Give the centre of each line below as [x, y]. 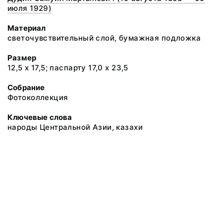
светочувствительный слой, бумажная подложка [104, 38]
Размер [22, 58]
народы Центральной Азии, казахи [75, 127]
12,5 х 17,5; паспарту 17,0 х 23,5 [68, 68]
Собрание [26, 87]
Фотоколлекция [38, 97]
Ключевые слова [40, 117]
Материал [27, 28]
